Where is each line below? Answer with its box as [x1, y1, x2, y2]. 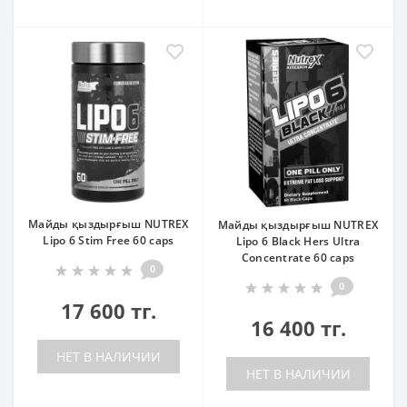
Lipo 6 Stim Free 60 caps [43, 233, 174, 248]
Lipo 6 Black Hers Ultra [235, 233, 361, 249]
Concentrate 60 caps [241, 250, 355, 265]
